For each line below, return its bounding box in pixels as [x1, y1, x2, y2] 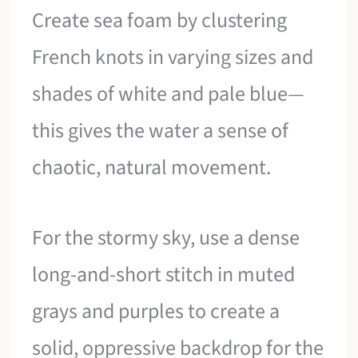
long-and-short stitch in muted [32, 259, 296, 289]
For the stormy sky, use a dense [32, 222, 300, 253]
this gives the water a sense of [32, 116, 289, 146]
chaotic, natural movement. [32, 153, 272, 183]
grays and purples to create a [32, 296, 280, 326]
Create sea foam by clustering [32, 6, 288, 36]
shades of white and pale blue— [32, 79, 305, 109]
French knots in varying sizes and [32, 42, 314, 73]
